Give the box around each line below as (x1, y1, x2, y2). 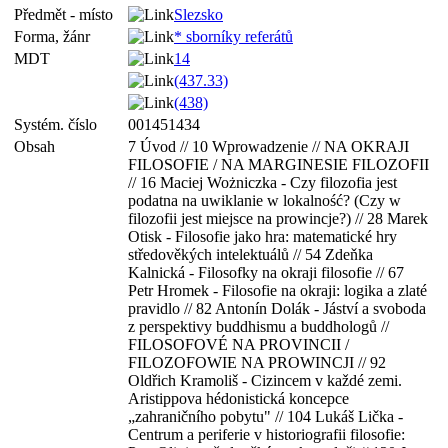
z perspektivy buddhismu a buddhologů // (128, 318, 389, 335)
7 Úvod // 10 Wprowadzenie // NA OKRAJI (128, 138, 409, 155)
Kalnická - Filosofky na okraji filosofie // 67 (128, 264, 404, 281)
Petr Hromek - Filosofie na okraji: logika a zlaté (128, 282, 427, 299)
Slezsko (174, 6, 223, 23)
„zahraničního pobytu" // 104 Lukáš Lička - (128, 408, 403, 425)
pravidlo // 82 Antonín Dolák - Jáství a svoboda (128, 300, 426, 317)
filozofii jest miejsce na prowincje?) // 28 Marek (128, 210, 428, 227)
